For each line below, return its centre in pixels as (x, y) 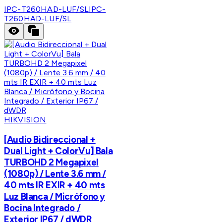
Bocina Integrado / (42, 208)
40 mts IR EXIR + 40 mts (55, 185)
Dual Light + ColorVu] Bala (58, 151)
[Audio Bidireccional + (50, 139)
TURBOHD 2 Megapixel (51, 162)
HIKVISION (25, 120)
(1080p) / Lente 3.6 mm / (55, 173)
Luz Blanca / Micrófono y (55, 196)
